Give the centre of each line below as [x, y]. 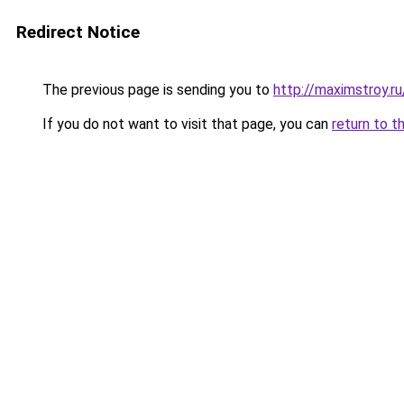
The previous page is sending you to [156, 90]
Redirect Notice [78, 32]
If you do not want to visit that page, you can [185, 124]
